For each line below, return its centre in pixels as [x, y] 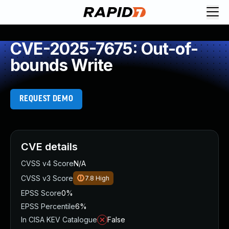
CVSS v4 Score [47, 163]
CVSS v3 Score [47, 178]
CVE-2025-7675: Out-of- [104, 49]
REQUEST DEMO [46, 99]
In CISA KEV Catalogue [59, 220]
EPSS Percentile [48, 206]
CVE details [49, 147]
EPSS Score [41, 193]
